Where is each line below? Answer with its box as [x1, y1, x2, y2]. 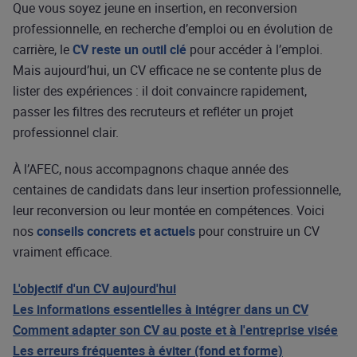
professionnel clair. [13, 124, 119, 141]
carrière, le [13, 41, 73, 58]
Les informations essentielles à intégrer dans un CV [13, 300, 308, 318]
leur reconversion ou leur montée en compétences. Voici [13, 202, 324, 219]
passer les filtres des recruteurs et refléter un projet [13, 103, 293, 120]
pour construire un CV [195, 222, 320, 240]
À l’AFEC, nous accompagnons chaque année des [13, 160, 288, 178]
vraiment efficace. [13, 243, 112, 261]
